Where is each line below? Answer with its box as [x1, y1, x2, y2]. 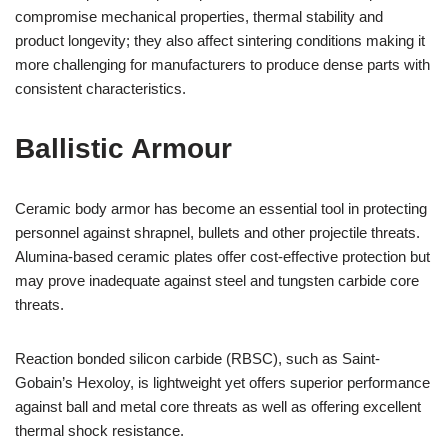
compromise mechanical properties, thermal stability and [15, 8, 383, 25]
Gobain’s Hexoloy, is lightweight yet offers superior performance [15, 374, 430, 391]
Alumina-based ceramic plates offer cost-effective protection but [15, 248, 430, 265]
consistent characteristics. [15, 80, 186, 97]
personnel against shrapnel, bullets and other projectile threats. [15, 224, 420, 241]
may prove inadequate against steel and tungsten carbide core [15, 272, 419, 289]
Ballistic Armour [15, 133, 232, 164]
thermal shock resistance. [15, 422, 184, 439]
